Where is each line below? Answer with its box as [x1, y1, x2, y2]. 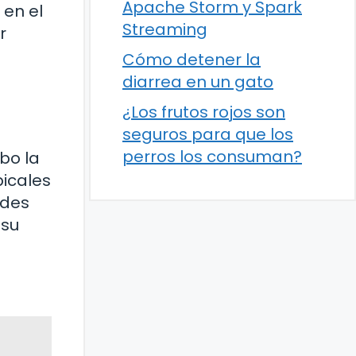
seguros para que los [122, 122, 293, 145]
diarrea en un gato [122, 70, 273, 93]
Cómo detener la [122, 48, 261, 71]
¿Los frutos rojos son [122, 100, 285, 123]
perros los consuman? [122, 145, 302, 168]
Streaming [122, 17, 207, 41]
